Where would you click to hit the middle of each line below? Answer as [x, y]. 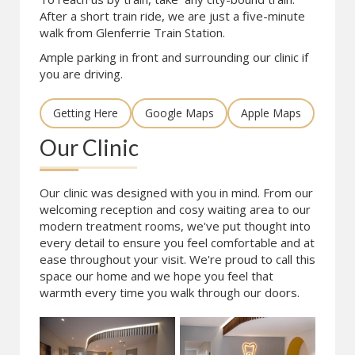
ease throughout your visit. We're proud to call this [177, 259]
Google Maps [179, 113]
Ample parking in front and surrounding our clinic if [174, 57]
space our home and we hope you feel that [157, 276]
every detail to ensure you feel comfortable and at [177, 242]
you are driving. [81, 74]
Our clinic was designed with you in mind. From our [176, 193]
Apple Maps [271, 113]
